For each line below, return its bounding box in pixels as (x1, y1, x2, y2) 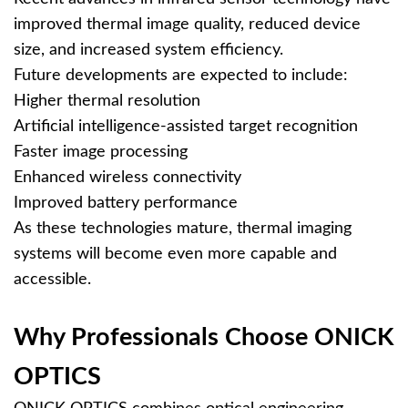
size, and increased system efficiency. (14, 42, 283, 58)
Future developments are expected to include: (14, 67, 348, 84)
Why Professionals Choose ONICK (14, 325, 394, 350)
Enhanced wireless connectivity (14, 169, 241, 186)
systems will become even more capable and (14, 246, 337, 262)
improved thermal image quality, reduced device (14, 16, 361, 33)
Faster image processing (14, 144, 188, 160)
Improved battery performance (14, 195, 238, 211)
